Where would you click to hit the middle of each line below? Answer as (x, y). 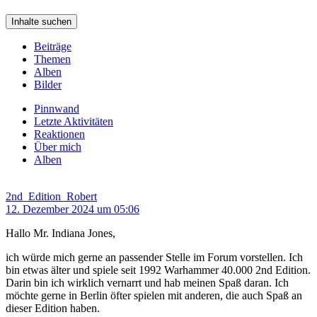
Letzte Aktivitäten (74, 121)
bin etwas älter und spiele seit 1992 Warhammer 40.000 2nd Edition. (158, 270)
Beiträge (53, 46)
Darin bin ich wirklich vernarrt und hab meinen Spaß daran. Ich (147, 282)
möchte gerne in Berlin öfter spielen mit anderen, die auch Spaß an (154, 295)
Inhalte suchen (41, 21)
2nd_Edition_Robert (51, 196)
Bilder (48, 84)
